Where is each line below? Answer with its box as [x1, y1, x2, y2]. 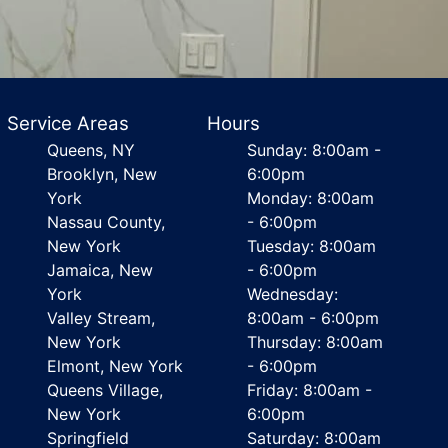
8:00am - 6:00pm [247, 308, 380, 328]
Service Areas [6, 112, 129, 135]
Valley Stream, [46, 308, 155, 328]
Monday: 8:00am [247, 188, 375, 208]
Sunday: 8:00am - [247, 140, 382, 160]
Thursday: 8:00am [247, 332, 384, 352]
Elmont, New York [46, 356, 183, 376]
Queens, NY [46, 140, 135, 160]
